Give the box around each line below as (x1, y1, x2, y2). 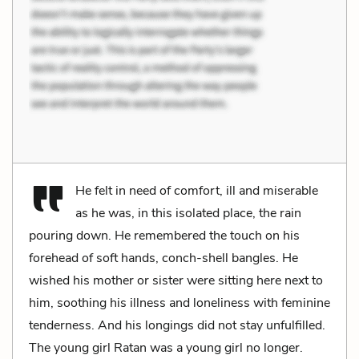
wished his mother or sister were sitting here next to (29, 271, 323, 289)
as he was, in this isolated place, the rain (75, 204, 301, 222)
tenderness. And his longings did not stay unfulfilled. (29, 316, 325, 334)
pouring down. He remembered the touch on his (29, 226, 300, 244)
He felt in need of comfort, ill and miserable (75, 181, 318, 200)
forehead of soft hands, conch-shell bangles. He (29, 248, 298, 267)
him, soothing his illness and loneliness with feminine (29, 293, 330, 312)
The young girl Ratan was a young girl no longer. (29, 338, 303, 357)
